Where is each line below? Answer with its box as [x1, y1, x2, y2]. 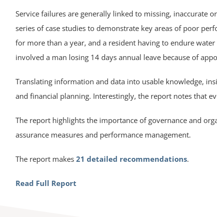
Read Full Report [15, 178, 77, 188]
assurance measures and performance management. [15, 129, 191, 139]
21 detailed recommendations [76, 154, 187, 164]
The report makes [15, 154, 76, 164]
